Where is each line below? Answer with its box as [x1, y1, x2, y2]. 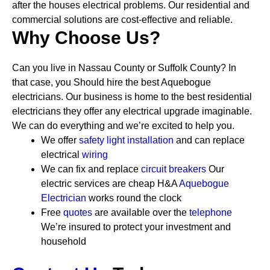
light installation [107, 135, 174, 145]
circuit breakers [141, 164, 206, 174]
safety [79, 135, 107, 145]
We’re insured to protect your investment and [41, 222, 231, 232]
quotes [63, 207, 92, 218]
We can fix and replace [41, 164, 141, 174]
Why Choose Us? [12, 28, 160, 48]
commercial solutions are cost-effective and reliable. [12, 14, 233, 25]
